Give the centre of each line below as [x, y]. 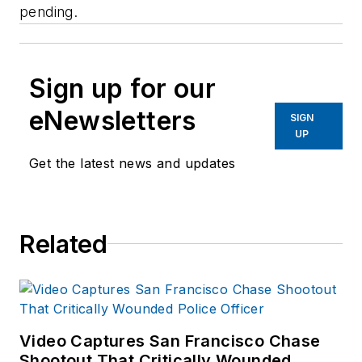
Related [63, 244]
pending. [49, 11]
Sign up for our [122, 88]
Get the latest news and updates [133, 163]
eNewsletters [113, 120]
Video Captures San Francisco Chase [170, 341]
